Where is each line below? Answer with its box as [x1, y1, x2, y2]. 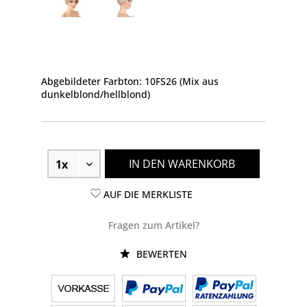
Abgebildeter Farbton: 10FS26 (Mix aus [41, 74, 219, 88]
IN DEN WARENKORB [129, 156, 236, 171]
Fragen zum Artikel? [108, 218, 199, 232]
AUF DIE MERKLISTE [103, 187, 193, 201]
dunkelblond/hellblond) [41, 87, 150, 101]
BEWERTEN [134, 247, 187, 260]
